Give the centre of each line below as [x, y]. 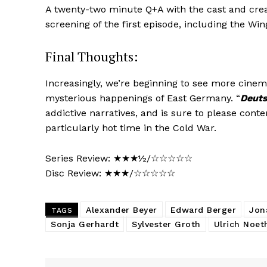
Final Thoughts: [92, 56]
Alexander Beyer [122, 209]
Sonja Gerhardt [85, 224]
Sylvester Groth [166, 224]
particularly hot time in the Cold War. [131, 128]
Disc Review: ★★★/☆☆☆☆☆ [110, 173]
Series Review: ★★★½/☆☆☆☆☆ [119, 158]
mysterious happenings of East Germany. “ [143, 98]
